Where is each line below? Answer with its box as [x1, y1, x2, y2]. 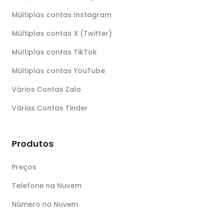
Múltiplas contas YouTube [12, 65, 105, 76]
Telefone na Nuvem [12, 180, 82, 191]
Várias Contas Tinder [12, 103, 88, 113]
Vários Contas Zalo [12, 84, 81, 94]
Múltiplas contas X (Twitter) [12, 28, 112, 38]
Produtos [12, 137, 54, 150]
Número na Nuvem [12, 199, 78, 209]
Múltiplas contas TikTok [12, 47, 97, 57]
